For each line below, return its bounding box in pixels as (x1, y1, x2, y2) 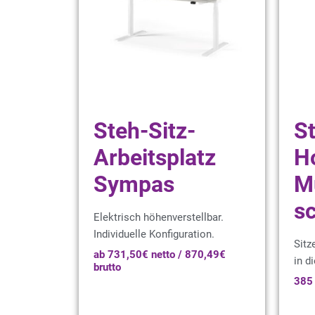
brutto (94, 260, 121, 274)
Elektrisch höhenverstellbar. (94, 211, 224, 224)
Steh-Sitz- (94, 117, 195, 144)
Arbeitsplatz (94, 144, 216, 171)
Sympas (94, 171, 174, 198)
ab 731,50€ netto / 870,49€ (94, 247, 226, 261)
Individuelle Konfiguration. (94, 228, 214, 240)
